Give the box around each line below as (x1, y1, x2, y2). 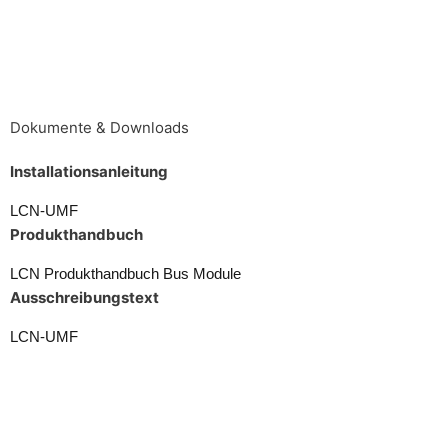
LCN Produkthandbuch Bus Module (10, 264, 241, 282)
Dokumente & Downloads (10, 117, 189, 137)
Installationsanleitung (10, 161, 168, 181)
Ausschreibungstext (10, 287, 159, 307)
